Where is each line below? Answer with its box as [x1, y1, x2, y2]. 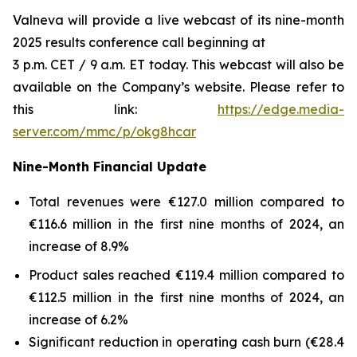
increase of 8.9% [29, 238, 129, 254]
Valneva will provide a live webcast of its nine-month [13, 12, 344, 28]
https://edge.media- [218, 101, 344, 117]
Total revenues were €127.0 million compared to [29, 194, 344, 210]
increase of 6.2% [29, 312, 128, 328]
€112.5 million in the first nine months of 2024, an [29, 289, 344, 305]
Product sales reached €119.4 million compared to [29, 267, 344, 283]
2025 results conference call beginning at [13, 34, 265, 50]
